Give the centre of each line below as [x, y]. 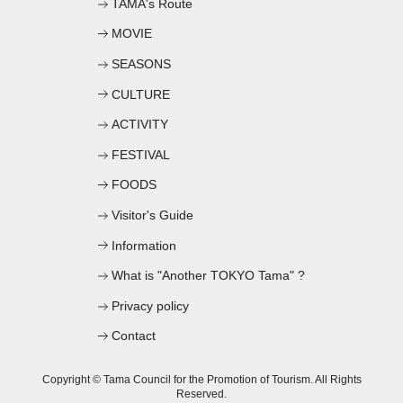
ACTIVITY [140, 125]
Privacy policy [150, 305]
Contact [134, 336]
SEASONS [141, 64]
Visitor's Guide [152, 215]
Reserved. [201, 394]
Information [144, 245]
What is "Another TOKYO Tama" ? [208, 276]
